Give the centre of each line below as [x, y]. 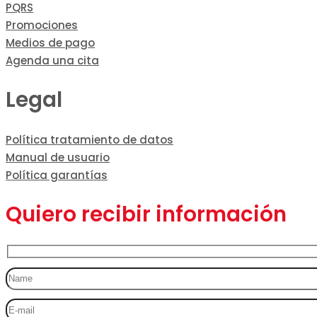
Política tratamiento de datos [90, 139]
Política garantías [57, 175]
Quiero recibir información [146, 214]
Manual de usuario [58, 157]
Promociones [42, 25]
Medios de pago [50, 43]
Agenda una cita [52, 61]
